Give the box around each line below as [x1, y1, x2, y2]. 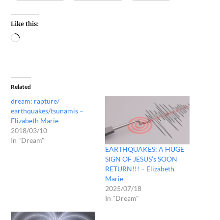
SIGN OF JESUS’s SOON [105, 154, 177, 163]
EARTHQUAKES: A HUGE [105, 144, 184, 153]
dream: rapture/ [11, 96, 60, 105]
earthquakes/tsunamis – [11, 106, 84, 115]
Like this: [11, 20, 39, 27]
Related [11, 82, 31, 90]
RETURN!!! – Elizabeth [105, 164, 174, 173]
